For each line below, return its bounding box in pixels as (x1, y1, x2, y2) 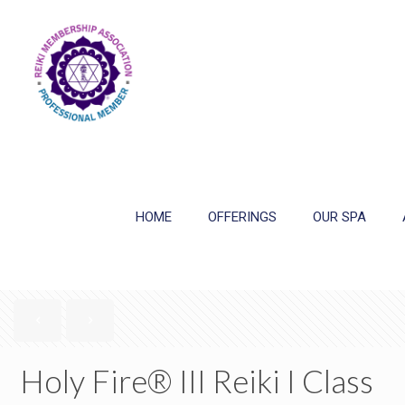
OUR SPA (313, 209, 366, 225)
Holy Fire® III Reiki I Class (20, 362, 373, 400)
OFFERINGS (208, 209, 277, 225)
